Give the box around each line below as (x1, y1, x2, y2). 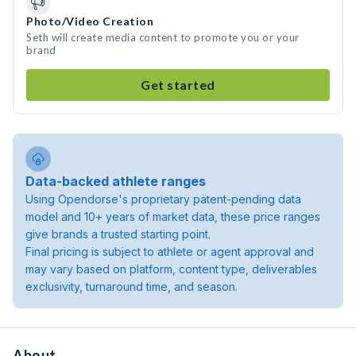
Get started (141, 77, 215, 92)
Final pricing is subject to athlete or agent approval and (25, 245, 314, 258)
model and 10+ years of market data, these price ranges (25, 210, 320, 223)
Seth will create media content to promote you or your (26, 31, 300, 44)
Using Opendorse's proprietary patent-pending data (25, 192, 301, 206)
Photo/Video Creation (26, 14, 153, 28)
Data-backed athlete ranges (25, 173, 206, 189)
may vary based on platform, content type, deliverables (25, 262, 317, 276)
